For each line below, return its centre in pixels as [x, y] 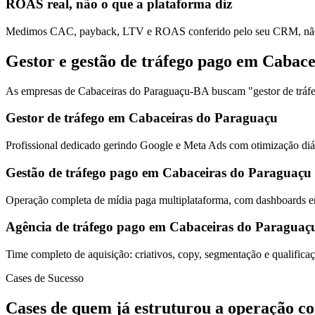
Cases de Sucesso [45, 278]
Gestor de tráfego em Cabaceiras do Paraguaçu [142, 118]
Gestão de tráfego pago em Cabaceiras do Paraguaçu [159, 172]
